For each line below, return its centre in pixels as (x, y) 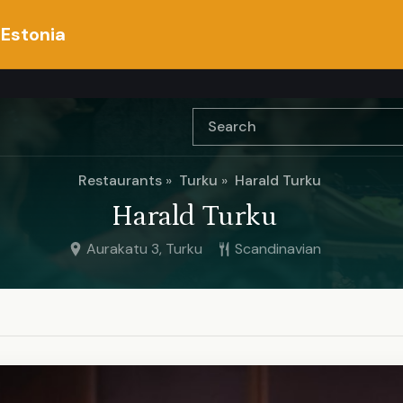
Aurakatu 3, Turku (144, 249)
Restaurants (120, 180)
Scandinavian (278, 249)
